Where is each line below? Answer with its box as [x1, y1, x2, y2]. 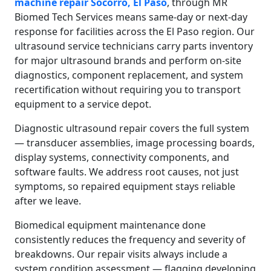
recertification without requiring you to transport [15, 83, 241, 96]
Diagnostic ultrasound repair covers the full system [15, 122, 249, 135]
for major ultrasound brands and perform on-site [15, 54, 241, 67]
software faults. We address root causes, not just [15, 165, 239, 178]
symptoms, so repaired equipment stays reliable [15, 180, 235, 193]
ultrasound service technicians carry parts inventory [15, 39, 253, 53]
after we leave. [15, 194, 81, 207]
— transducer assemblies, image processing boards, [15, 136, 255, 149]
